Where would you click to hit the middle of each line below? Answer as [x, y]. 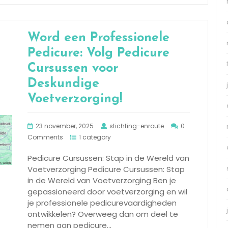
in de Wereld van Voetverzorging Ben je [102, 180]
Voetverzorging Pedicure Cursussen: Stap [106, 169]
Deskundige [63, 83]
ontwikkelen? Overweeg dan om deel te [103, 214]
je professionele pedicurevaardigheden [102, 203]
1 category [95, 137]
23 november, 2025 [65, 126]
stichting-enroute [137, 126]
